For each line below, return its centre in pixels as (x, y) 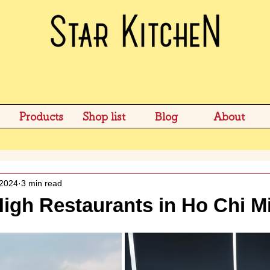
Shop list (104, 116)
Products (41, 116)
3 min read (42, 183)
